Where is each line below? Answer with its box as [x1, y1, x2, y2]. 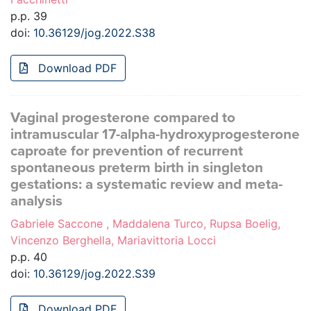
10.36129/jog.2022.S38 [33, 26, 155, 40]
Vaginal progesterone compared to [10, 109, 235, 127]
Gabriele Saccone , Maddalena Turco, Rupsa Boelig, [10, 217, 280, 231]
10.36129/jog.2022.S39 [33, 267, 155, 281]
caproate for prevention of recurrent [10, 142, 243, 160]
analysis [10, 192, 62, 210]
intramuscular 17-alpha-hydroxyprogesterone [10, 126, 300, 144]
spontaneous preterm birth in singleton [10, 159, 263, 177]
